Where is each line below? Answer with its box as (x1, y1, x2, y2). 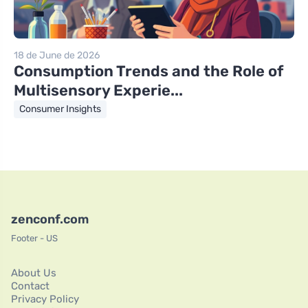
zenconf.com (11, 212, 89, 228)
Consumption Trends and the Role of (14, 62, 283, 81)
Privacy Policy (11, 293, 79, 306)
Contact (11, 280, 49, 293)
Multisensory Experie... (14, 81, 183, 100)
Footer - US (11, 233, 58, 244)
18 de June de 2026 (14, 49, 100, 62)
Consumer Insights (19, 103, 101, 115)
